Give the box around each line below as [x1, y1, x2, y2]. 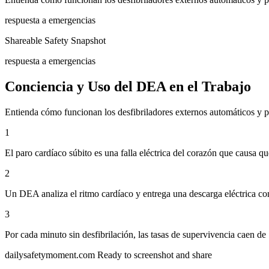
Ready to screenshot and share [97, 249, 212, 260]
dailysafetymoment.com [5, 249, 95, 260]
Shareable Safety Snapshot [5, 35, 106, 46]
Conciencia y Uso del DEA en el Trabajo [5, 78, 251, 94]
